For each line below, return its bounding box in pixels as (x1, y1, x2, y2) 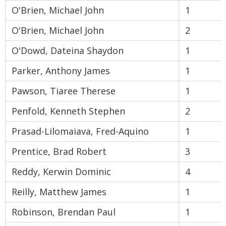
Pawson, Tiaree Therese (12, 85, 116, 97)
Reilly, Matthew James (12, 186, 106, 198)
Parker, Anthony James (12, 65, 110, 77)
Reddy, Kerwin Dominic (12, 165, 111, 178)
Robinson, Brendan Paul (12, 206, 116, 218)
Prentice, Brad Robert (12, 145, 106, 157)
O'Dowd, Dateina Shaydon (12, 44, 124, 56)
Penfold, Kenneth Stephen (12, 105, 125, 117)
